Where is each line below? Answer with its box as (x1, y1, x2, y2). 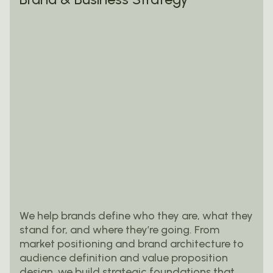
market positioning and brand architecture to (19, 236, 244, 250)
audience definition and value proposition (19, 250, 228, 264)
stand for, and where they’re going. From (19, 222, 219, 236)
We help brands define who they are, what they (19, 208, 253, 222)
